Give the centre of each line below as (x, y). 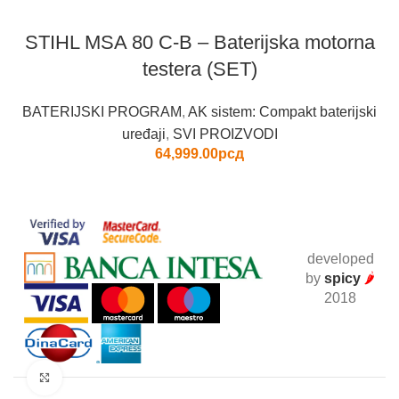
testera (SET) (199, 69)
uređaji (143, 134)
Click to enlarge (106, 377)
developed (340, 258)
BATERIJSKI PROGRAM (102, 111)
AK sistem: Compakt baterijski (282, 111)
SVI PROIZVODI (225, 134)
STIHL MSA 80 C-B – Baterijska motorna (199, 42)
